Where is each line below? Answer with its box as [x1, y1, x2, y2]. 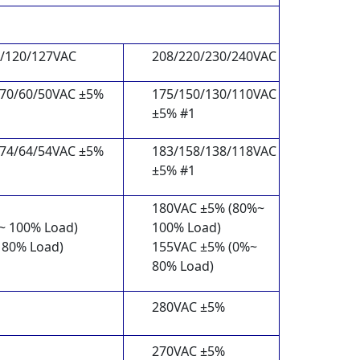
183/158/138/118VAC [152, 141, 276, 160]
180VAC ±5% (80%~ [152, 198, 264, 217]
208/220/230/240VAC [152, 47, 276, 65]
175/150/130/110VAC [152, 84, 276, 103]
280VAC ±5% [152, 297, 225, 316]
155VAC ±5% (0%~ [152, 237, 257, 256]
